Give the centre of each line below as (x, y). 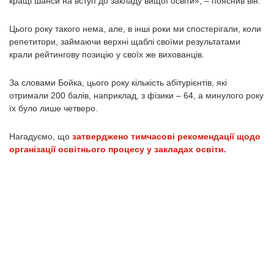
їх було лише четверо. (54, 108)
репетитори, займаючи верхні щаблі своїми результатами (125, 42)
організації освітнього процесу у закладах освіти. (118, 149)
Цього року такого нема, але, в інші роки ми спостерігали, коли (135, 29)
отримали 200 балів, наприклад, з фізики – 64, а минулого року (136, 95)
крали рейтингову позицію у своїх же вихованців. (107, 54)
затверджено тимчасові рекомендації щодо (166, 136)
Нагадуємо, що (41, 136)
